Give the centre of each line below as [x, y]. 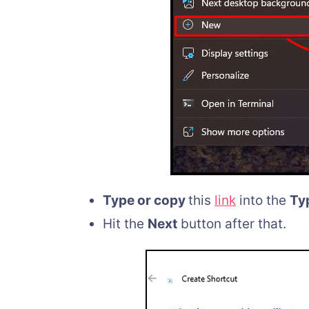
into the [263, 200]
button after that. [232, 223]
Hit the [125, 223]
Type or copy [146, 200]
